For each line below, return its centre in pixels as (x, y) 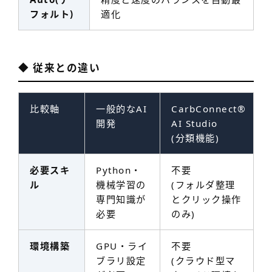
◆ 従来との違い (59, 67)
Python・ (119, 170)
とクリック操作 (206, 199)
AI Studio (195, 123)
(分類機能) (195, 138)
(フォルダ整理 (203, 184)
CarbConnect (204, 108)
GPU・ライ (122, 246)
